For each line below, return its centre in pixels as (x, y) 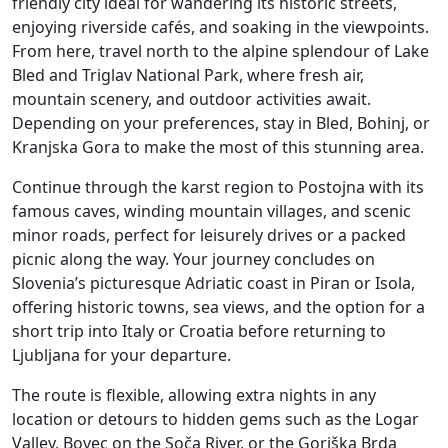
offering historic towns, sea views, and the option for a (218, 306)
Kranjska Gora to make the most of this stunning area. (218, 146)
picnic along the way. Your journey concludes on (193, 258)
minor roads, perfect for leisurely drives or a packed (209, 234)
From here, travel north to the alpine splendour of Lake (220, 50)
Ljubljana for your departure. (121, 354)
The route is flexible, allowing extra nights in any (194, 394)
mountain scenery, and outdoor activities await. (191, 98)
